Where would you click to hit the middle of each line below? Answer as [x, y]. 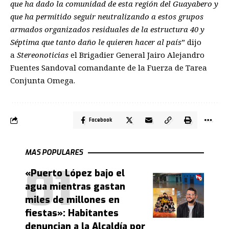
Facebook [100, 120]
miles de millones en [72, 200]
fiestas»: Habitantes [72, 213]
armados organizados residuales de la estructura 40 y [107, 29]
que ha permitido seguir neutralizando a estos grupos [107, 17]
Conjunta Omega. [43, 81]
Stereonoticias [44, 55]
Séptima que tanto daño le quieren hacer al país [96, 42]
